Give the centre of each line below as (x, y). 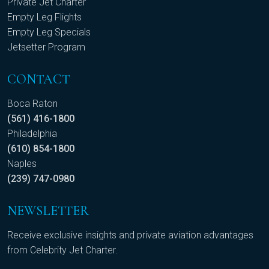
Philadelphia (32, 134)
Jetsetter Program (46, 47)
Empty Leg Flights (44, 17)
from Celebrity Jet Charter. (62, 250)
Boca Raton (32, 104)
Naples (22, 164)
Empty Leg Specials (49, 32)
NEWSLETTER (48, 211)
